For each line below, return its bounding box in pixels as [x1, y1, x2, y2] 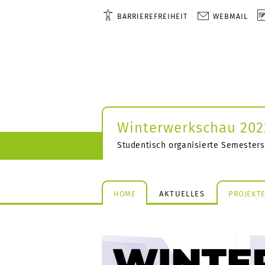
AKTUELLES [159, 189, 205, 198]
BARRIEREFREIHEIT [117, 12, 188, 21]
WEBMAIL [213, 12, 248, 21]
